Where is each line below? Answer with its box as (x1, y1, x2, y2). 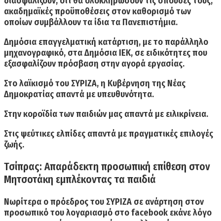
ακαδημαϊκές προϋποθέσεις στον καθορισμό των (4, 5, 191, 17)
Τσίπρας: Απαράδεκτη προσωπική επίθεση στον (4, 160, 210, 173)
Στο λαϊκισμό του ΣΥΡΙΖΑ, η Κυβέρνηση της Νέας (4, 77, 185, 89)
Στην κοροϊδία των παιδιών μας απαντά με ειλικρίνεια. (4, 108, 208, 119)
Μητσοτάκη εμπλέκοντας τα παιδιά (4, 173, 158, 186)
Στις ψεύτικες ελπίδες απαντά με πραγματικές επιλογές (4, 128, 213, 139)
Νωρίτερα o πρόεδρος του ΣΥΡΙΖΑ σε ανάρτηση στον (4, 196, 204, 207)
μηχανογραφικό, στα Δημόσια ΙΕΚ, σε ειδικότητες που (4, 47, 207, 58)
